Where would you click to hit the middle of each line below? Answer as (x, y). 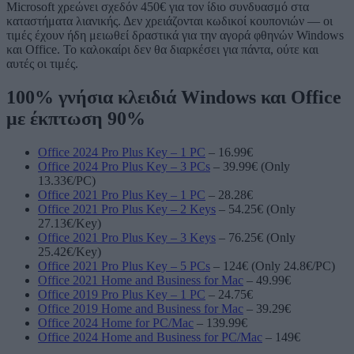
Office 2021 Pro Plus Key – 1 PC (122, 195)
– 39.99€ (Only (250, 167)
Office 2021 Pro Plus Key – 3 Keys (127, 238)
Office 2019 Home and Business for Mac (141, 309)
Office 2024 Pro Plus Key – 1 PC (122, 153)
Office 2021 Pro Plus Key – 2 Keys (127, 209)
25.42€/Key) (70, 252)
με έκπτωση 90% (76, 119)
